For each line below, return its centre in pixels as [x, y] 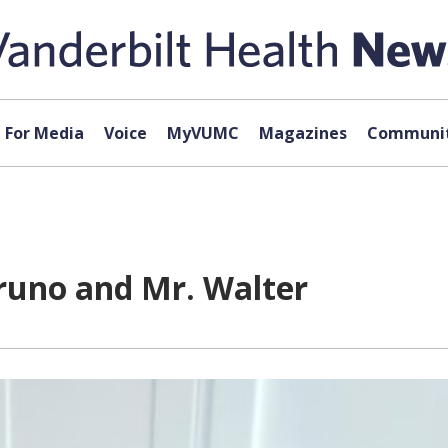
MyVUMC [202, 133]
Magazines [302, 133]
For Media [44, 133]
